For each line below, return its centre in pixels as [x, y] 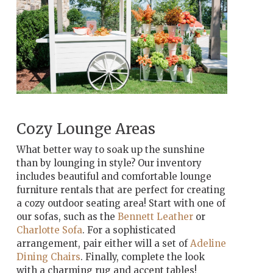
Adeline [208, 243]
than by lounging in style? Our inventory [109, 163]
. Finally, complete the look [142, 257]
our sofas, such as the [67, 216]
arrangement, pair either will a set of [103, 243]
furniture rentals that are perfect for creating [121, 190]
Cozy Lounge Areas [86, 129]
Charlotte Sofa [49, 230]
